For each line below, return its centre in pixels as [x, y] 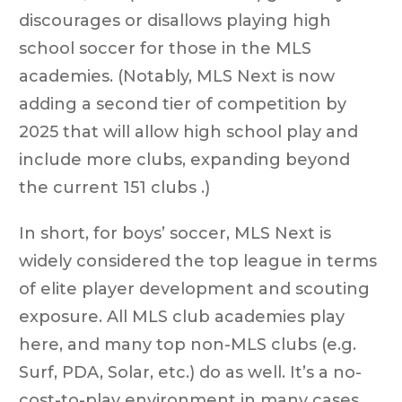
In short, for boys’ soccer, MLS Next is [175, 233]
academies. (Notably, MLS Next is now [177, 76]
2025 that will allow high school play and [188, 131]
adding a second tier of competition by [183, 104]
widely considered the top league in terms [198, 261]
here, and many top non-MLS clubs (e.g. [188, 344]
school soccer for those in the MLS [165, 48]
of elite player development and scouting [194, 288]
